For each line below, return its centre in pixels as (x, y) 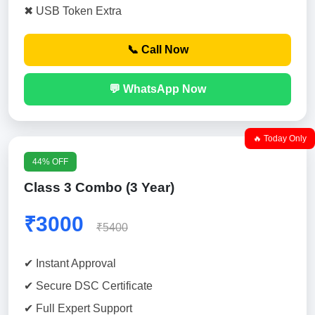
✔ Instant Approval (70, 263)
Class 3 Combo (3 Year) (99, 187)
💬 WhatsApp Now (157, 89)
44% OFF (50, 162)
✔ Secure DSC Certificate (88, 286)
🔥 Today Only (280, 139)
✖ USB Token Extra (73, 11)
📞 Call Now (157, 50)
